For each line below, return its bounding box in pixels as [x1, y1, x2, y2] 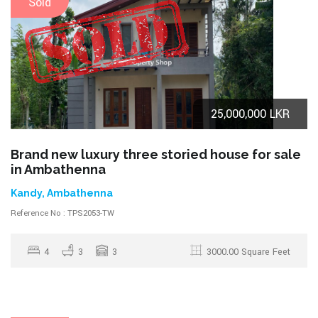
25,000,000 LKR [211, 105, 290, 122]
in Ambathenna [11, 161, 106, 177]
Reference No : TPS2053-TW [11, 207, 114, 219]
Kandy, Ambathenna [11, 187, 113, 199]
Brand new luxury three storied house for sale [11, 146, 301, 162]
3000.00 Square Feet [207, 245, 290, 258]
